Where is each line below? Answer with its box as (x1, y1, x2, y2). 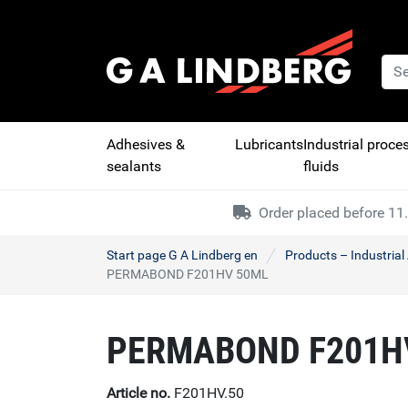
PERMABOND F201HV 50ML (107, 267, 269, 282)
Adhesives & (107, 136, 185, 154)
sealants (107, 158, 161, 176)
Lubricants (234, 136, 303, 154)
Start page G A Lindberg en (107, 248, 258, 263)
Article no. (107, 383, 170, 402)
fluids (302, 158, 339, 176)
